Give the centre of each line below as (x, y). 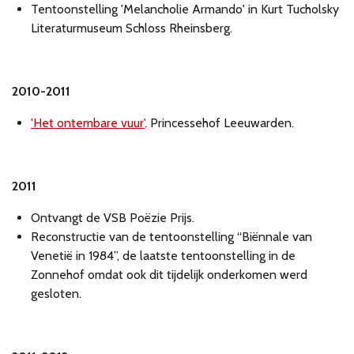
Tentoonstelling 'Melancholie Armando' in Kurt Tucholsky (185, 9)
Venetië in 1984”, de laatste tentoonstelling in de (163, 256)
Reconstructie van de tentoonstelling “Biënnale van (171, 237)
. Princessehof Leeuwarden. (219, 123)
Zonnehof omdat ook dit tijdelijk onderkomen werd (169, 275)
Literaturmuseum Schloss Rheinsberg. (132, 28)
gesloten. (56, 294)
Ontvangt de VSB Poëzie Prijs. (113, 218)
